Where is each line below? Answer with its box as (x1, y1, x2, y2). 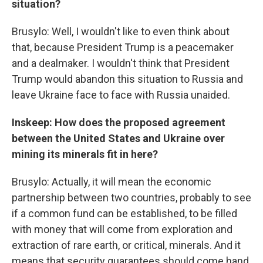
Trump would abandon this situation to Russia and (12, 73, 243, 85)
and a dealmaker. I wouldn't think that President (12, 57, 230, 69)
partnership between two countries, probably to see (12, 191, 251, 204)
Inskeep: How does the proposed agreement (12, 116, 225, 129)
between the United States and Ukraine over (12, 132, 225, 144)
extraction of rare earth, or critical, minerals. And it (12, 239, 241, 251)
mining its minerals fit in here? (12, 148, 160, 160)
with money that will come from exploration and (12, 223, 232, 235)
